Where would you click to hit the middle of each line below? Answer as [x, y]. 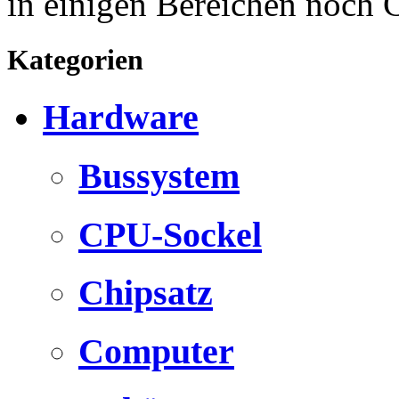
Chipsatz [146, 293]
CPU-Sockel [170, 234]
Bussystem [159, 175]
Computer [156, 352]
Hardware [121, 118]
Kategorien [75, 60]
